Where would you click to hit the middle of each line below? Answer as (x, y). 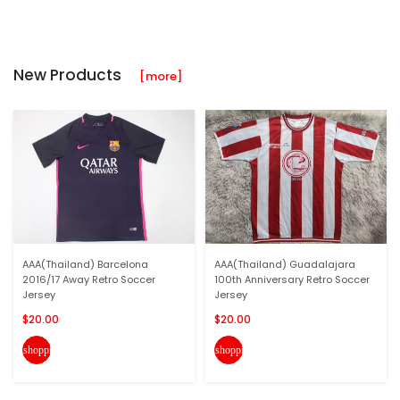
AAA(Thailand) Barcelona (85, 264)
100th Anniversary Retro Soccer (292, 279)
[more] (161, 76)
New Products (76, 75)
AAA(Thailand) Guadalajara (285, 264)
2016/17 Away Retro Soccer (89, 279)
